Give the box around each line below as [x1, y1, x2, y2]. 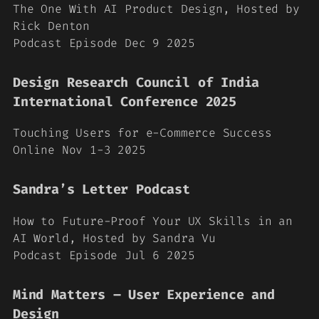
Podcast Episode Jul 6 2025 [13, 247, 195, 263]
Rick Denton [13, 18, 90, 33]
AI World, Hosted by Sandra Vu [13, 230, 216, 246]
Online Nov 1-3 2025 [13, 142, 146, 157]
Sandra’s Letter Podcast [13, 181, 190, 198]
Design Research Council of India [13, 73, 260, 91]
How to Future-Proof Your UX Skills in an [13, 213, 293, 229]
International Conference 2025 [13, 93, 236, 110]
